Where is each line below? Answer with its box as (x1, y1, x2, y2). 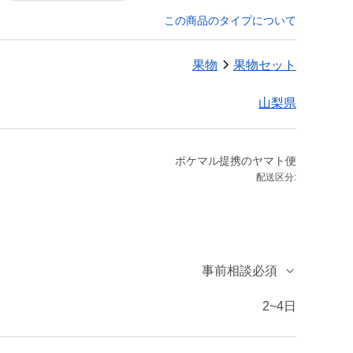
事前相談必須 (202, 263, 277, 277)
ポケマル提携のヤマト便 (175, 154, 296, 167)
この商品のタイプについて (164, 14, 296, 27)
